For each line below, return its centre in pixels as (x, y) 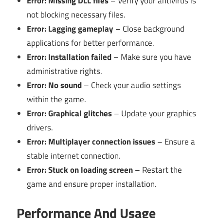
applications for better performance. (91, 43)
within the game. (57, 99)
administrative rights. (65, 71)
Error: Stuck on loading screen (80, 170)
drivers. (40, 127)
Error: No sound (54, 85)
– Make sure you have (152, 57)
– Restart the (158, 170)
